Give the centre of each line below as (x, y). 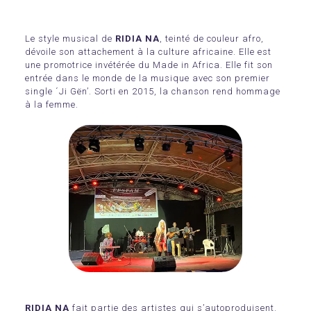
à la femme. (52, 105)
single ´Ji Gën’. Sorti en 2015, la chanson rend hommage (153, 92)
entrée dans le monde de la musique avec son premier (148, 78)
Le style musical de (70, 39)
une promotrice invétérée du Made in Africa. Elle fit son (149, 65)
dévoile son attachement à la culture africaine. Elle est (148, 52)
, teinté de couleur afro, (212, 39)
